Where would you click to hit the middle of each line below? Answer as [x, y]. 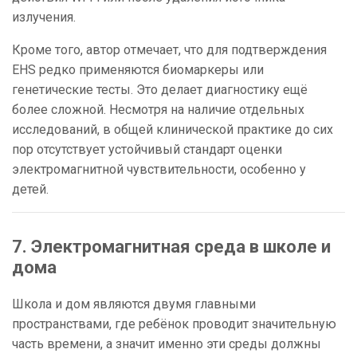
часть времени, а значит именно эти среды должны [167, 344]
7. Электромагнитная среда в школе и [171, 247]
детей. [30, 190]
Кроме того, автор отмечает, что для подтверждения [169, 50]
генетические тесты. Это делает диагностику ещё [160, 90]
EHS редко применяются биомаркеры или [138, 70]
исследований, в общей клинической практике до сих [173, 130]
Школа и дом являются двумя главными [134, 304]
